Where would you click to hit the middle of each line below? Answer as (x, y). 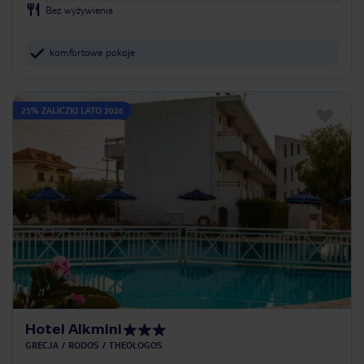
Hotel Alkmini (74, 329)
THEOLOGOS (136, 345)
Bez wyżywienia (79, 9)
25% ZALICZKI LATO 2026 (72, 110)
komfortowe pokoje (92, 52)
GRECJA (42, 345)
